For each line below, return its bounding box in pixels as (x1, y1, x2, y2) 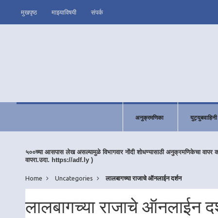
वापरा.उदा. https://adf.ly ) (25, 156, 93, 163)
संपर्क (91, 9, 103, 16)
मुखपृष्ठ (21, 9, 37, 16)
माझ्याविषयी (52, 9, 76, 16)
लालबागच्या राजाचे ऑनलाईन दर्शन (106, 175, 182, 182)
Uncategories (55, 175, 93, 182)
